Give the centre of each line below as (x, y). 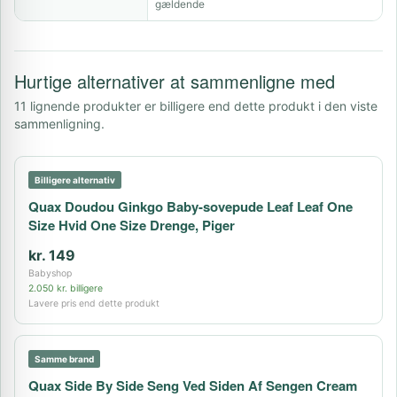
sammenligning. (59, 124)
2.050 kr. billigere (66, 288)
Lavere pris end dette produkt (94, 304)
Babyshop (50, 273)
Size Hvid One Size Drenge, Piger (132, 225)
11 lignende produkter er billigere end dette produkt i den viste (196, 106)
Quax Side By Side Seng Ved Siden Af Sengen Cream (193, 385)
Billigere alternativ (75, 180)
